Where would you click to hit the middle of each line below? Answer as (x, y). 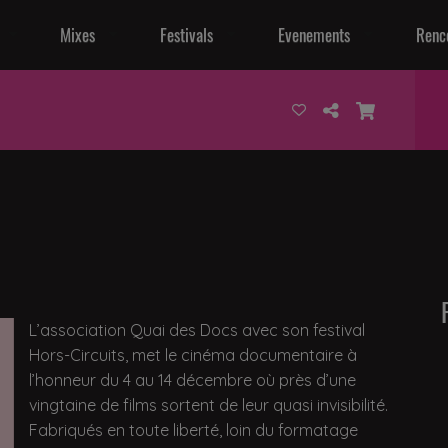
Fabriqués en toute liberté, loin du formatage (193, 430)
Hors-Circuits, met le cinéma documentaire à (193, 355)
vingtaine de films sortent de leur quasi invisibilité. (208, 405)
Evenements (314, 34)
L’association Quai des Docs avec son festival (197, 330)
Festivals (187, 34)
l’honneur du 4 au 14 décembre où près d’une (192, 380)
